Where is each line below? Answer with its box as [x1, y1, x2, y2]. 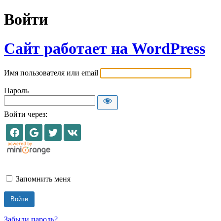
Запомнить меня [16, 175, 71, 184]
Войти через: [4, 110, 47, 119]
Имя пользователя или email [4, 69, 98, 77]
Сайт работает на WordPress [4, 39, 205, 57]
